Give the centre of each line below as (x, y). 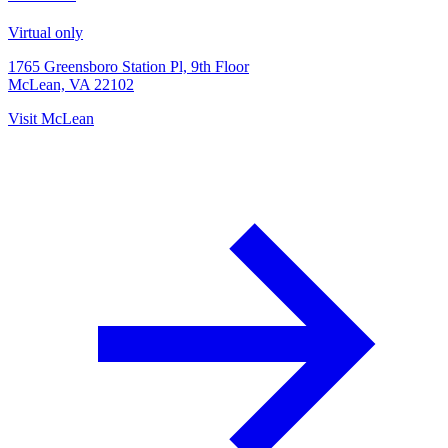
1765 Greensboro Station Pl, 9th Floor (128, 66)
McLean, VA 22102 (71, 84)
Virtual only (45, 32)
